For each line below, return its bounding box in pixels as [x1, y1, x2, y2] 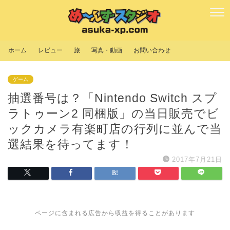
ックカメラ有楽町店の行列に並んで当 [8, 122, 222, 136]
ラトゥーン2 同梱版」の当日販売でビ [8, 107, 219, 121]
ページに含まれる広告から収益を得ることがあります [35, 209, 195, 217]
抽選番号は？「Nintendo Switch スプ [8, 91, 217, 105]
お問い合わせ [133, 47, 170, 54]
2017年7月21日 [172, 156, 222, 164]
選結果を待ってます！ [8, 138, 133, 151]
